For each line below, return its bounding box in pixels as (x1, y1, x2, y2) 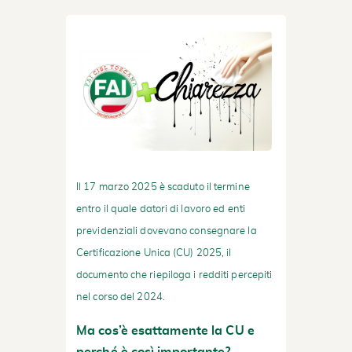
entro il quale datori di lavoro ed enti (76, 203, 245, 214)
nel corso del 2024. (76, 291, 165, 302)
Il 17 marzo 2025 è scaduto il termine (76, 181, 250, 192)
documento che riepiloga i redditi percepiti (76, 269, 273, 280)
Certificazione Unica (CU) (76, 247, 194, 258)
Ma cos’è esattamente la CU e (76, 324, 255, 337)
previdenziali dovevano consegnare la (76, 225, 257, 236)
